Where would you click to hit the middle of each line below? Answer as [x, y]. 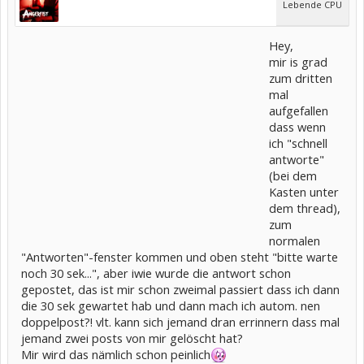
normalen [295, 240]
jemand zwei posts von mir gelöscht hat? [132, 338]
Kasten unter [304, 192]
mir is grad [298, 62]
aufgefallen [299, 110]
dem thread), [305, 208]
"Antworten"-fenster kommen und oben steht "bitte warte [180, 257]
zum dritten [301, 78]
